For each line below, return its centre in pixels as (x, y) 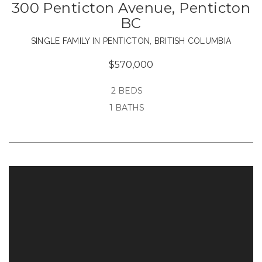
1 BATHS (127, 107)
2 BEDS (127, 90)
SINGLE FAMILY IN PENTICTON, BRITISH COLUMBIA (131, 41)
